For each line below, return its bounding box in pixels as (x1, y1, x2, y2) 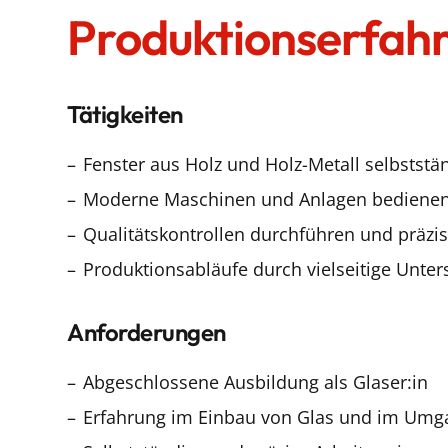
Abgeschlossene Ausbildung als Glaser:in (83, 369, 428, 394)
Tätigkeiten (67, 98, 183, 129)
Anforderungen (67, 316, 226, 347)
